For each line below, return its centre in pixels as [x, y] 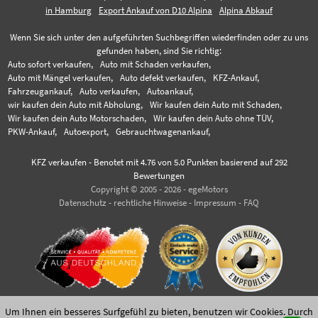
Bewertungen [159, 175]
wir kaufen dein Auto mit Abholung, [76, 104]
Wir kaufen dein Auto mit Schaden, [216, 104]
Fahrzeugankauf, [40, 91]
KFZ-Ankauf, [236, 77]
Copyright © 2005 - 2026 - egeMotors [159, 189]
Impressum [215, 202]
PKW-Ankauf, [33, 131]
